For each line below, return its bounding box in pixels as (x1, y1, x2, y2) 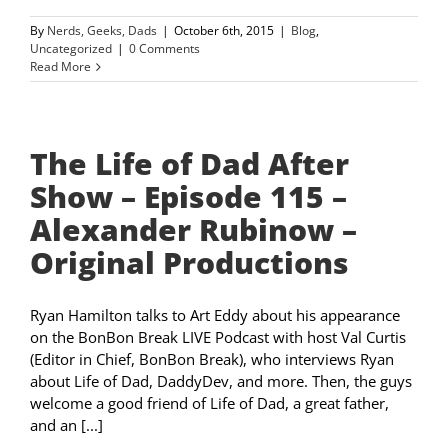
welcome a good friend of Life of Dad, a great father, (30, 393, 389, 414)
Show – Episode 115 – (30, 176, 347, 218)
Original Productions (30, 242, 349, 284)
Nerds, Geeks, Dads (47, 22, 157, 40)
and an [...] (30, 415, 103, 436)
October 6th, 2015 (174, 22, 274, 40)
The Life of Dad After (30, 143, 349, 185)
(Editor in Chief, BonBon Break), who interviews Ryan (30, 349, 394, 370)
